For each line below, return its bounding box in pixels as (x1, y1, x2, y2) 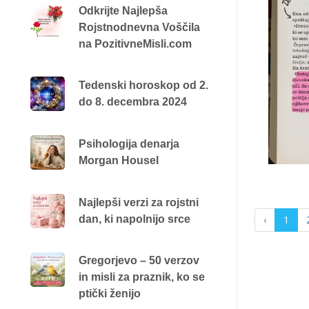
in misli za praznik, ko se (78, 270, 205, 283)
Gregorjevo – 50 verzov (78, 254, 199, 266)
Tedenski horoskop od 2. (78, 79, 208, 91)
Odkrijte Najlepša (78, 4, 168, 17)
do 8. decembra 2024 (78, 95, 187, 108)
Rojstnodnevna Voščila (78, 21, 200, 33)
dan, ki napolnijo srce (78, 212, 190, 225)
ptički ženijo (78, 287, 141, 299)
